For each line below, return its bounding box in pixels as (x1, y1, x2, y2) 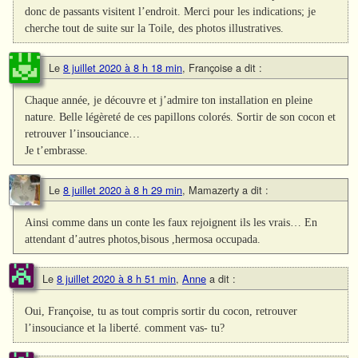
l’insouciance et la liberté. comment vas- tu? (25, 320, 225, 334)
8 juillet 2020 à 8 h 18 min (63, 59, 182, 75)
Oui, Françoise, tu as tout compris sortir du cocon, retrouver (25, 304, 298, 317)
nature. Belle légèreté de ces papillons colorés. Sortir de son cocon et (25, 109, 336, 123)
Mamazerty (189, 181, 239, 197)
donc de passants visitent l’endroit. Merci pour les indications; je (25, 4, 316, 18)
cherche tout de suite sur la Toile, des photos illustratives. (25, 21, 284, 34)
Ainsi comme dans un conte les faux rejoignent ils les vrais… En (25, 215, 318, 229)
